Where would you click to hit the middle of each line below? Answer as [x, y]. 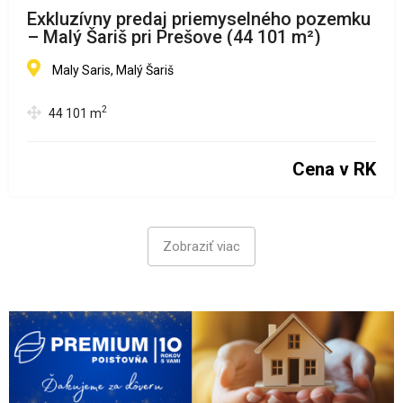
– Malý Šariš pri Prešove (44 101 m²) [174, 36]
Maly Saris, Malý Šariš [113, 70]
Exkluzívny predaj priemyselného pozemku [199, 18]
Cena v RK [330, 169]
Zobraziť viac [201, 246]
